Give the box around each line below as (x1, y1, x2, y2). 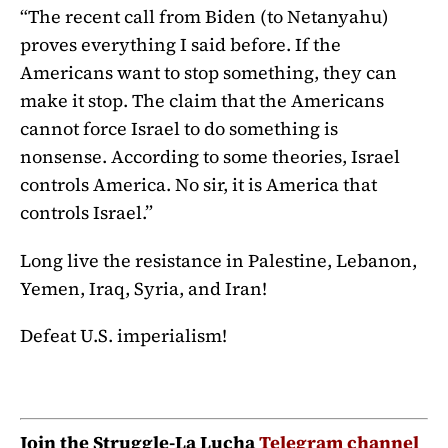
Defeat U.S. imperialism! (20, 323, 227, 349)
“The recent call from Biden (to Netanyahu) (20, 3, 389, 29)
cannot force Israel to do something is (20, 115, 338, 141)
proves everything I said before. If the (20, 31, 341, 57)
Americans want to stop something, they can (20, 59, 397, 85)
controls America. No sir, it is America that (20, 171, 377, 197)
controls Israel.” (20, 199, 153, 225)
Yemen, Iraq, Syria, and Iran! (20, 275, 271, 301)
